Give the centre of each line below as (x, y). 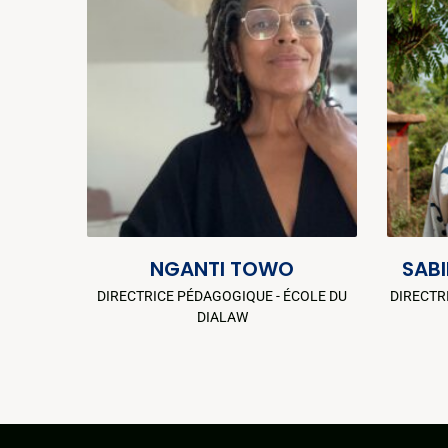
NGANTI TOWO (222, 268)
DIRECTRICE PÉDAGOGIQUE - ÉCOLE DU (222, 295)
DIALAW (222, 316)
